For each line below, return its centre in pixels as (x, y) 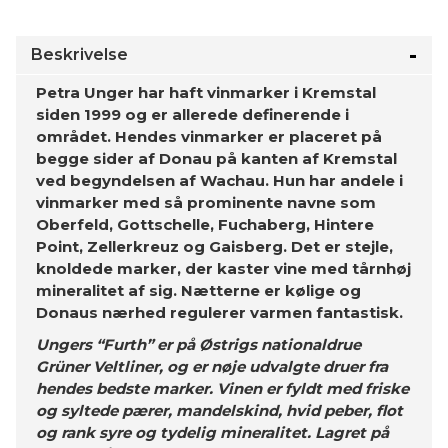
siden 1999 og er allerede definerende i (192, 114)
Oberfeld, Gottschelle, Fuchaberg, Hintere (205, 224)
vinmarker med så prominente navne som (206, 202)
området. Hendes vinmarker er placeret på (209, 136)
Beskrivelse (79, 54)
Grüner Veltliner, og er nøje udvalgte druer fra (212, 366)
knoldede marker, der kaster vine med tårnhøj (223, 268)
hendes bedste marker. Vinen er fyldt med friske (222, 388)
